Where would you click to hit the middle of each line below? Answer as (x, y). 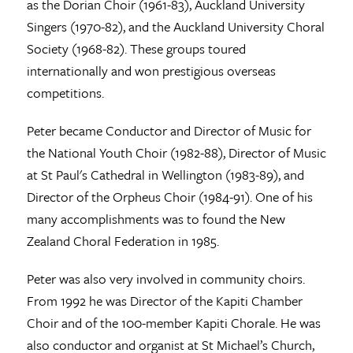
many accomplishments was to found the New (156, 218)
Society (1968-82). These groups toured (136, 48)
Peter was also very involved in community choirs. (165, 278)
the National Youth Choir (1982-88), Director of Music (176, 152)
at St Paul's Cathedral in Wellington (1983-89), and (165, 174)
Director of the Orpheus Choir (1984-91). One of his (169, 196)
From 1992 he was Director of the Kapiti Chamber (164, 300)
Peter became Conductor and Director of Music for (169, 130)
